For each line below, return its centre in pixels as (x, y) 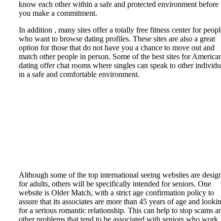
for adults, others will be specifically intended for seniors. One (115, 184)
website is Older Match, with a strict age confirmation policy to (116, 193)
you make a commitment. (58, 13)
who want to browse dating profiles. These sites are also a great (117, 39)
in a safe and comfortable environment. (79, 74)
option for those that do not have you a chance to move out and (117, 48)
